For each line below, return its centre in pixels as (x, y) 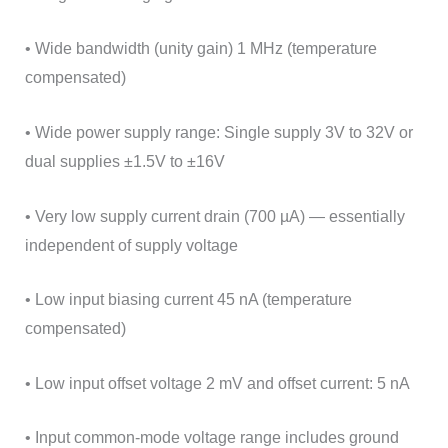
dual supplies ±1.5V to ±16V (124, 162)
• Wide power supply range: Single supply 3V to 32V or (218, 133)
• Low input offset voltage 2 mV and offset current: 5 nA (217, 383)
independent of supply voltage (131, 245)
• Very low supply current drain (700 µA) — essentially (214, 216)
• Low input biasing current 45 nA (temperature (188, 300)
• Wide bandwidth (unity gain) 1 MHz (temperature (200, 49)
